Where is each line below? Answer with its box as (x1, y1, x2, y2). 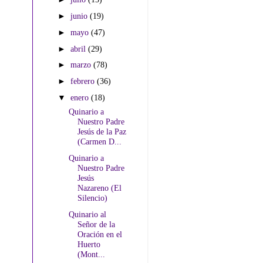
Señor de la (77, 219, 115, 229)
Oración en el (77, 229, 122, 239)
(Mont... (77, 249, 105, 259)
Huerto (77, 239, 100, 249)
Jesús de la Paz (77, 127, 126, 137)
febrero (70, 76, 97, 86)
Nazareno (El (77, 183, 122, 193)
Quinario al (68, 209, 106, 219)
